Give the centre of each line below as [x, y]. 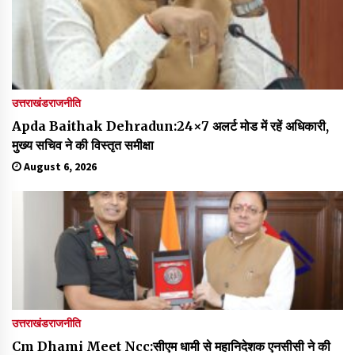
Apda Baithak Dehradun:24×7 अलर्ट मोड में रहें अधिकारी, [170, 126]
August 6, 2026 [59, 166]
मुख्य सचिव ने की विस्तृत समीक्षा [83, 145]
